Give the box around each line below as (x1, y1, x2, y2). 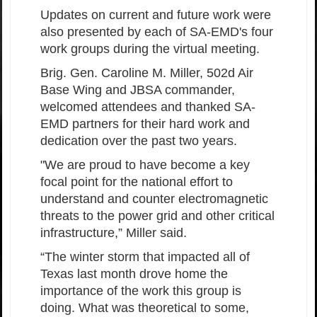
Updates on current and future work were (40, 8, 271, 23)
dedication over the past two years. (40, 134, 244, 149)
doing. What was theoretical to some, (40, 301, 249, 316)
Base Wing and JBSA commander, (40, 83, 235, 98)
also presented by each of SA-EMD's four (40, 25, 273, 40)
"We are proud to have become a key (40, 158, 250, 173)
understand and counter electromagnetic (40, 192, 268, 207)
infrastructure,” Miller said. (40, 226, 194, 241)
